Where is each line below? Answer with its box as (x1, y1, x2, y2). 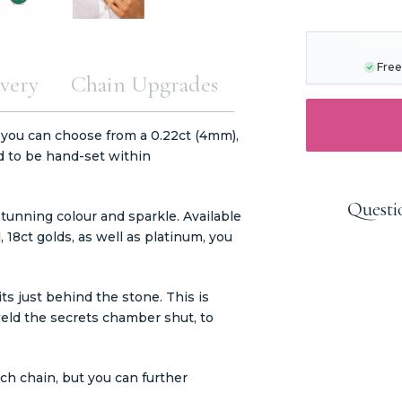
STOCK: (323, 22, 374, 36)
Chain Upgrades (70, 69, 218, 98)
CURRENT (323, 5, 389, 20)
